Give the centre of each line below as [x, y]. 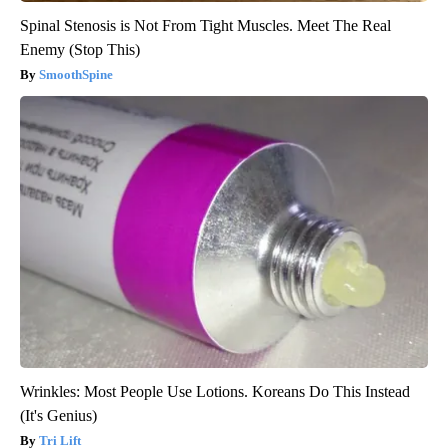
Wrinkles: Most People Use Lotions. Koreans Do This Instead [215, 391]
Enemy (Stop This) [80, 49]
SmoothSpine [76, 74]
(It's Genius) [58, 415]
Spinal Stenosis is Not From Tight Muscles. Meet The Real [205, 25]
